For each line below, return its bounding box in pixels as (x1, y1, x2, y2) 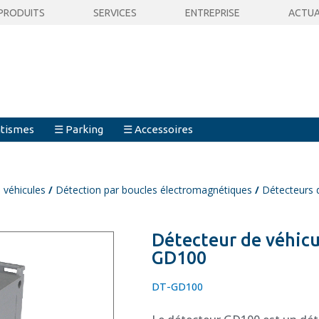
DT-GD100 (152, 279, 204, 293)
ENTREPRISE (184, 6, 240, 19)
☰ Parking (54, 123, 104, 135)
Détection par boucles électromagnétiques (56, 183, 253, 197)
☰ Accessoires (123, 123, 194, 135)
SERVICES (93, 6, 137, 19)
